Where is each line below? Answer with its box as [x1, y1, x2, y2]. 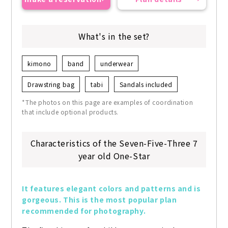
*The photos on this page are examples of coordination [22, 98, 193, 107]
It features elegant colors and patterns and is [22, 183, 201, 194]
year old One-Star [78, 150, 150, 162]
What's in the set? [78, 30, 150, 43]
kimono [27, 59, 51, 68]
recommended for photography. [22, 206, 146, 216]
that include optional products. [22, 107, 119, 117]
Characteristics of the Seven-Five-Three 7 [30, 137, 198, 150]
